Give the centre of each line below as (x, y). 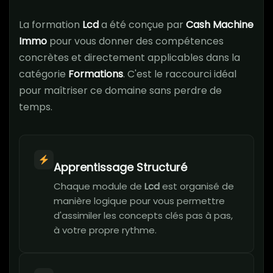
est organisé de (197, 186)
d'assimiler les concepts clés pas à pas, (143, 216)
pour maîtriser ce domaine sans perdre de (120, 91)
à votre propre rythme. (105, 230)
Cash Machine (220, 25)
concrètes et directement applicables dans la (129, 58)
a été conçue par (142, 25)
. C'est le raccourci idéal (180, 74)
